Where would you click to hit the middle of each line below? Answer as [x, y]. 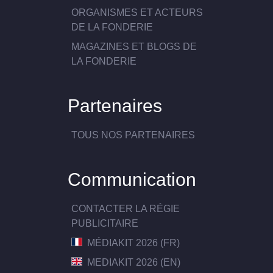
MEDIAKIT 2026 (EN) [133, 262]
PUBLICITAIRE [105, 223]
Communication [132, 179]
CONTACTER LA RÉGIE [126, 208]
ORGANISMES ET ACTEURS [137, 13]
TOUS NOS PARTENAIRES [133, 135]
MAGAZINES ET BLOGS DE [134, 47]
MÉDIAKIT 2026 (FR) [133, 243]
